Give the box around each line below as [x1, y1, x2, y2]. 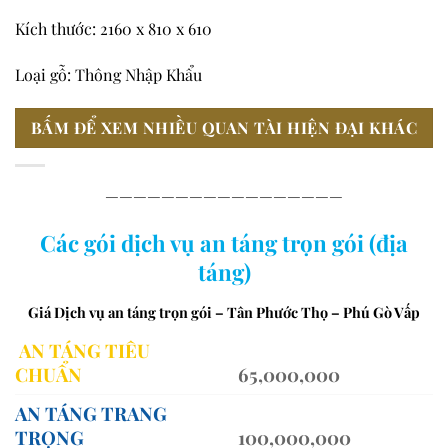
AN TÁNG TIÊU [19, 337, 150, 363]
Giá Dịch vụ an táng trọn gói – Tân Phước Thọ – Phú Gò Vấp [28, 302, 420, 323]
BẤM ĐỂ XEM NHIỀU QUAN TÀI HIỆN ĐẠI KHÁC [30, 117, 418, 139]
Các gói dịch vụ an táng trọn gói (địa [40, 227, 408, 258]
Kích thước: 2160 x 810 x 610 [15, 18, 212, 40]
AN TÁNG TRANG [15, 400, 167, 426]
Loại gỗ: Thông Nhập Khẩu [15, 64, 202, 86]
